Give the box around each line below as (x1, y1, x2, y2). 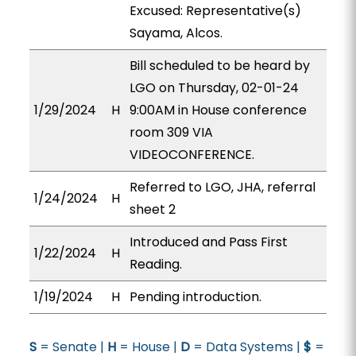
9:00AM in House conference (129, 101, 307, 119)
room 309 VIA (129, 123, 213, 141)
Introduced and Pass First (129, 233, 288, 251)
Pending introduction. (129, 288, 261, 306)
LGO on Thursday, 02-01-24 (129, 79, 299, 97)
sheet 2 (129, 200, 176, 219)
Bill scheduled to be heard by (129, 56, 310, 75)
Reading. (129, 255, 182, 273)
